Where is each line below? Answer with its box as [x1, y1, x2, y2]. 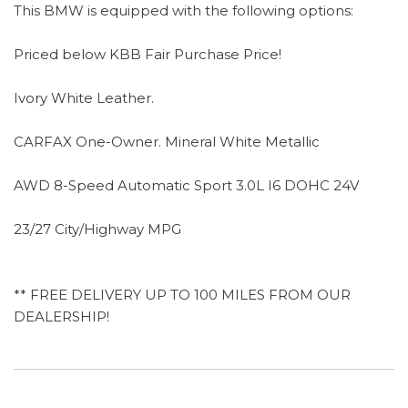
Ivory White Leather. [14, 88, 154, 107]
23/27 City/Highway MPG [14, 219, 181, 238]
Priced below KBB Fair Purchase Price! [14, 45, 281, 63]
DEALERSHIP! [14, 307, 109, 325]
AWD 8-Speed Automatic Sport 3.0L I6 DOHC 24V [14, 176, 359, 194]
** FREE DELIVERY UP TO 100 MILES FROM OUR [14, 285, 351, 303]
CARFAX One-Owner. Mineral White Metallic [14, 132, 320, 150]
